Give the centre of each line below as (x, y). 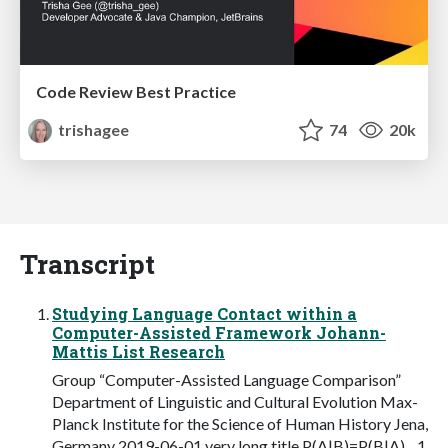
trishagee (92, 130)
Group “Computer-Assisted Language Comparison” (226, 379)
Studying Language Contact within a (204, 313)
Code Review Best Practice (136, 92)
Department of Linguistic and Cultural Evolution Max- (235, 401)
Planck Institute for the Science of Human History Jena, (240, 423)
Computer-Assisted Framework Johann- (219, 332)
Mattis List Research (138, 351)
